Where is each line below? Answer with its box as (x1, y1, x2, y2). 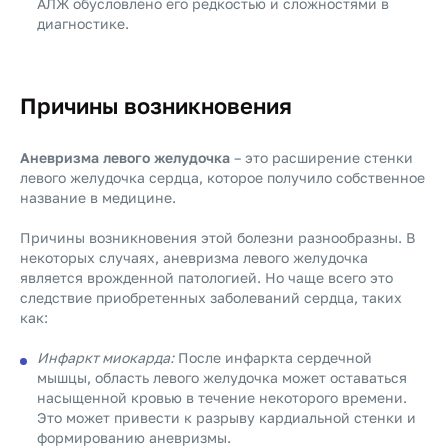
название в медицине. (20, 189, 176, 206)
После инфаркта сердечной (174, 349, 372, 366)
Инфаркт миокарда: (37, 349, 174, 366)
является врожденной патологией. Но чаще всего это (20, 269, 393, 286)
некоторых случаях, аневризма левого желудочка (20, 249, 368, 266)
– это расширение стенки (230, 149, 413, 166)
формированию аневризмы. (37, 429, 231, 446)
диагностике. (37, 15, 129, 32)
